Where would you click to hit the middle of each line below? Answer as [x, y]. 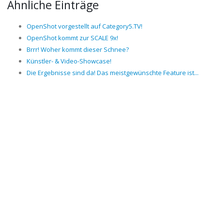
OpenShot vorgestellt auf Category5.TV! [85, 26]
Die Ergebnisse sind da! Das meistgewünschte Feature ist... [113, 73]
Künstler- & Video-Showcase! [69, 61]
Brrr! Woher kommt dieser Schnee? [78, 49]
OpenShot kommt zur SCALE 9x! [72, 38]
